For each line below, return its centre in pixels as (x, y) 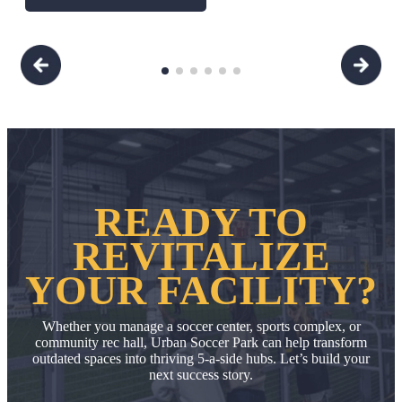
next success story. (201, 374)
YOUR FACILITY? (201, 290)
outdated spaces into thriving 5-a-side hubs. (156, 358)
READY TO (201, 222)
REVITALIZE (201, 256)
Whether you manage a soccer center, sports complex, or (201, 326)
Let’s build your (325, 358)
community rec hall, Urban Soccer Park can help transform (201, 342)
